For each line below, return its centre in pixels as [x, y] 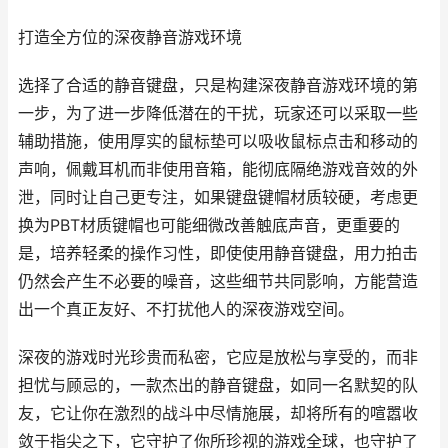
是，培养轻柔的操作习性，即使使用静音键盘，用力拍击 [218, 253]
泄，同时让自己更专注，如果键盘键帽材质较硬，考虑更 [218, 197]
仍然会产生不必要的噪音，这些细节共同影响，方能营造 [218, 281]
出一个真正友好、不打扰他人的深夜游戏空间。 [186, 309]
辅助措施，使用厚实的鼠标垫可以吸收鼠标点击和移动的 [218, 141]
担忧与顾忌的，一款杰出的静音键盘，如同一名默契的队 [218, 385]
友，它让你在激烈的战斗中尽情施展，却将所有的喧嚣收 [218, 413]
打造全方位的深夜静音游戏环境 [130, 37]
